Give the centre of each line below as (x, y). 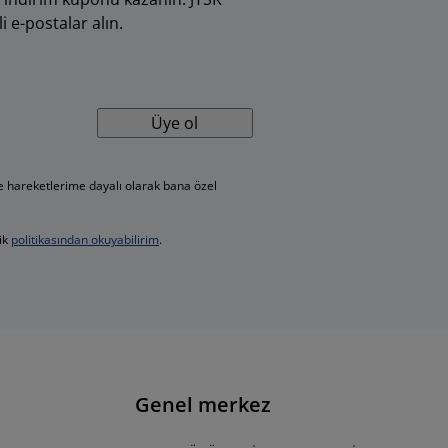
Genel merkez (202, 404)
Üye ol (175, 123)
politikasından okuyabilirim (85, 239)
